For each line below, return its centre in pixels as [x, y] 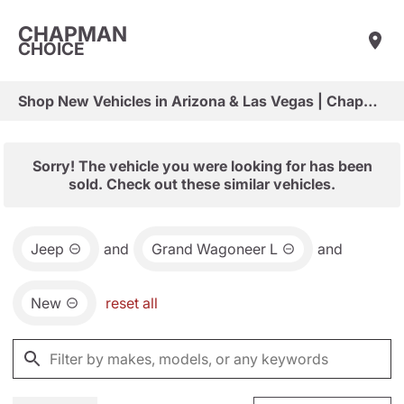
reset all [132, 303]
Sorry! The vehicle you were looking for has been [202, 166]
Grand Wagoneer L [215, 249]
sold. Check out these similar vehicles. [202, 184]
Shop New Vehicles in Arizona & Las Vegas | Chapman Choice [371, 101]
